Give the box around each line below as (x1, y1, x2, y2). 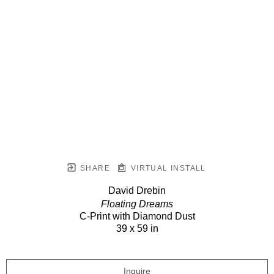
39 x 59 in (116, 223, 158, 234)
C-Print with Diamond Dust (79, 210, 195, 221)
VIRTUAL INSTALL (128, 163, 206, 172)
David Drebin (108, 185, 166, 196)
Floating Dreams (101, 198, 173, 209)
